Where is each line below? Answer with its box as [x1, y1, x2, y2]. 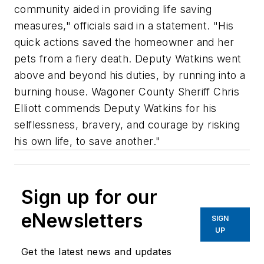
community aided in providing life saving [14, 2, 212, 15]
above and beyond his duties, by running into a [14, 68, 246, 81]
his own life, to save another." [14, 134, 161, 147]
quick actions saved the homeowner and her [14, 35, 235, 48]
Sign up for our [21, 185, 157, 209]
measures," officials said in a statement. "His [14, 19, 234, 32]
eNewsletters [21, 209, 143, 232]
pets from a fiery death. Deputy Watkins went [14, 52, 242, 65]
